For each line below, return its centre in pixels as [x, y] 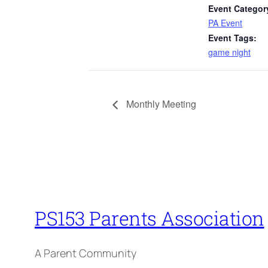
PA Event [225, 22]
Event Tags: [232, 37]
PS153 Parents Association [150, 218]
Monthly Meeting [160, 104]
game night [229, 52]
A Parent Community [86, 253]
